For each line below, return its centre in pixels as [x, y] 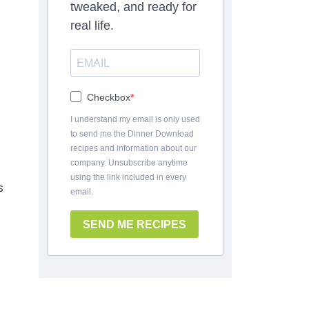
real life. [92, 26]
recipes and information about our [133, 148]
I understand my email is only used [135, 119]
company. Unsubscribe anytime [129, 163]
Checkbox [109, 97]
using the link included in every [128, 177]
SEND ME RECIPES [134, 224]
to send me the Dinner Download [132, 134]
